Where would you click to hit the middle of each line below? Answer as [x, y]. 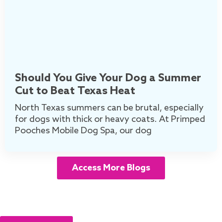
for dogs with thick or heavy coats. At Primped [110, 120]
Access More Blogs [111, 168]
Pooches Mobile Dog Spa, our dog [83, 131]
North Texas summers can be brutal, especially [109, 108]
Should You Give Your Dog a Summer [108, 79]
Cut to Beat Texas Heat [75, 91]
